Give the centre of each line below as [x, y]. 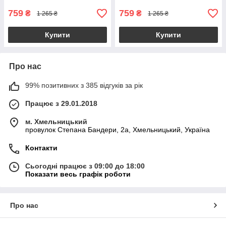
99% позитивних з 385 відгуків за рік [84, 86]
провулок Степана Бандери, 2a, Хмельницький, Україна [118, 130]
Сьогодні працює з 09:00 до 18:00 [85, 166]
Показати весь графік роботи [78, 174]
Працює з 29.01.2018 [61, 104]
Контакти [41, 148]
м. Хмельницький [56, 122]
